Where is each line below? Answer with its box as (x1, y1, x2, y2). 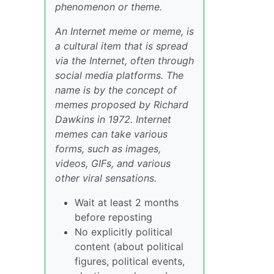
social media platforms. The (55, 69, 183, 81)
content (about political (75, 240, 183, 253)
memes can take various (55, 128, 168, 140)
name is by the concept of (55, 84, 177, 96)
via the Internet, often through (55, 54, 194, 67)
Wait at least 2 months (75, 196, 179, 209)
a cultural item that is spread (55, 40, 188, 52)
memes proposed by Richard (55, 98, 188, 111)
